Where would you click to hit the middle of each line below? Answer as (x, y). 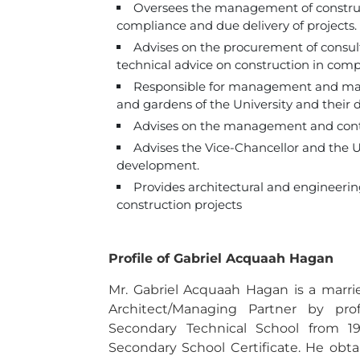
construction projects (179, 205)
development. (158, 165)
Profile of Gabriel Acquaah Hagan (221, 258)
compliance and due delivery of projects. (237, 25)
